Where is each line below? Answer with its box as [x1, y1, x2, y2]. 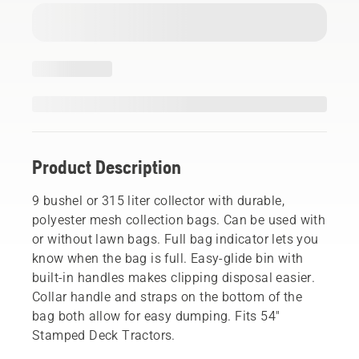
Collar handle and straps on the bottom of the [32, 288, 302, 305]
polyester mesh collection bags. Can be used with [32, 212, 326, 228]
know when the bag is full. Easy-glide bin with [32, 250, 304, 266]
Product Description [32, 155, 181, 178]
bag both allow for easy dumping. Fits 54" [32, 308, 280, 324]
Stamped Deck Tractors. [32, 327, 175, 343]
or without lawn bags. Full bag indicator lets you [32, 231, 319, 247]
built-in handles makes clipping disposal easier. [32, 269, 316, 285]
